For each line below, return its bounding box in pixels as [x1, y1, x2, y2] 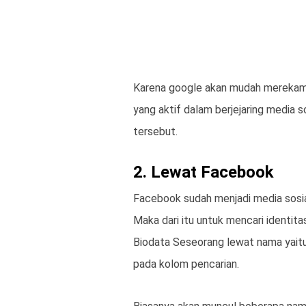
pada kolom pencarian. [133, 258, 239, 271]
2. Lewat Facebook [133, 163, 274, 182]
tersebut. [133, 125, 178, 139]
